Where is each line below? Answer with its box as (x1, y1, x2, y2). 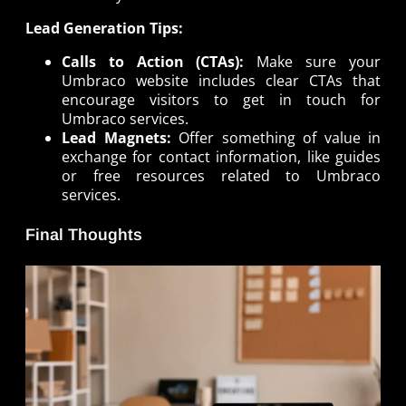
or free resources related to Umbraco (62, 166, 381, 187)
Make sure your (244, 52, 381, 72)
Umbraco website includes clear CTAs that (62, 71, 381, 92)
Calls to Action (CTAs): (62, 52, 245, 72)
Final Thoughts (25, 226, 142, 245)
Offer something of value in (170, 128, 381, 149)
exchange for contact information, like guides (62, 147, 381, 168)
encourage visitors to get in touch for (62, 90, 381, 111)
